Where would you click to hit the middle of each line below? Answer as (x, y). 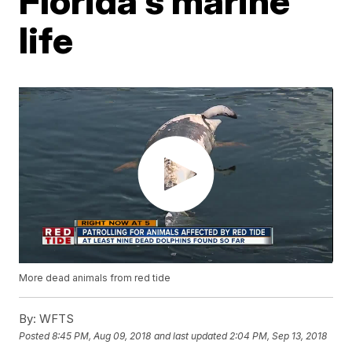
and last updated (191, 335)
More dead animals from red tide (95, 278)
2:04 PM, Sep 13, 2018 (279, 335)
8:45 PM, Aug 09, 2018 (102, 335)
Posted (36, 335)
